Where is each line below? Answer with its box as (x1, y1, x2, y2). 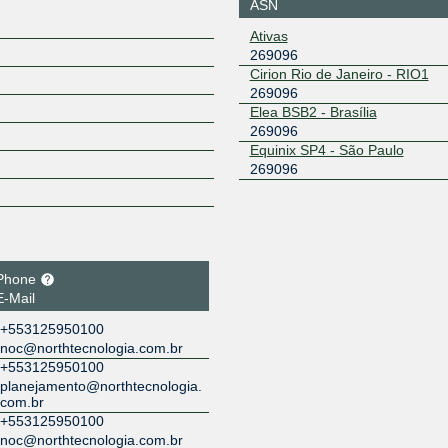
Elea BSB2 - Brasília (249, 103, 377, 120)
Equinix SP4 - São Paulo (249, 141, 404, 158)
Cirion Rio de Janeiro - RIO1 (249, 65, 429, 82)
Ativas (249, 27, 288, 44)
